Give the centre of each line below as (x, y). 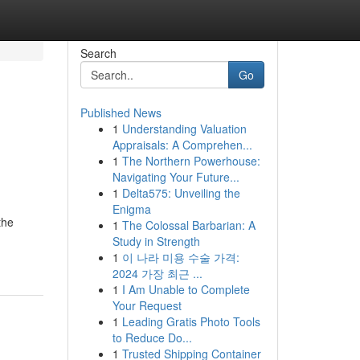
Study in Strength (156, 241)
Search (98, 53)
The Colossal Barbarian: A (188, 225)
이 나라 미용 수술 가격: (180, 257)
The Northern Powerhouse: (191, 161)
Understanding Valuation (184, 129)
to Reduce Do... (152, 337)
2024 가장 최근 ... (157, 273)
